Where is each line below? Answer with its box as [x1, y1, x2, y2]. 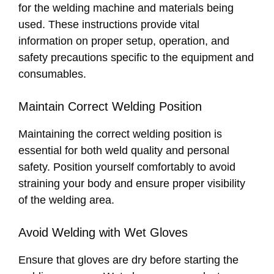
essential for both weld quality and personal [18, 144, 229, 157]
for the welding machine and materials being [18, 2, 234, 15]
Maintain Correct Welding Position [18, 100, 202, 114]
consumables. [18, 68, 86, 81]
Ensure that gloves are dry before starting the [18, 254, 239, 267]
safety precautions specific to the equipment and [18, 51, 254, 64]
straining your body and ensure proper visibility [18, 177, 245, 190]
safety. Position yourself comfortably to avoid [18, 161, 235, 174]
